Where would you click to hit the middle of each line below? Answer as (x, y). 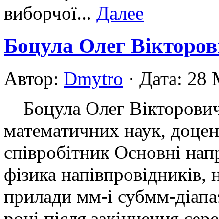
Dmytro (93, 79)
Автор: (34, 79)
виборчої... (50, 13)
